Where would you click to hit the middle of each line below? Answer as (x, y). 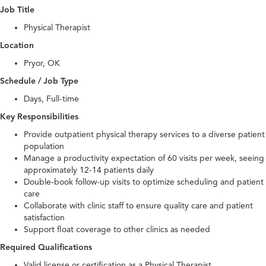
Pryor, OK (42, 64)
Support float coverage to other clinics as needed (117, 230)
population (44, 147)
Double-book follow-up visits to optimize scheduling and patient (144, 182)
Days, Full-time (51, 99)
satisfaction (44, 218)
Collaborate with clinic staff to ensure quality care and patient (138, 206)
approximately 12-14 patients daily (89, 170)
